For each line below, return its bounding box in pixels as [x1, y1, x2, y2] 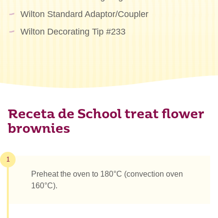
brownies [8, 123, 70, 136]
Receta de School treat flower [8, 109, 204, 121]
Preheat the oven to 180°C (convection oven [31, 169, 183, 178]
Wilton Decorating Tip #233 [20, 26, 126, 36]
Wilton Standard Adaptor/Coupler [20, 9, 148, 19]
